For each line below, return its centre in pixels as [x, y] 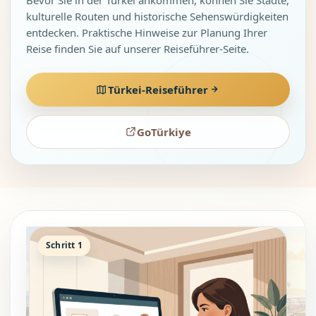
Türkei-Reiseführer [158, 89]
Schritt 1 [65, 245]
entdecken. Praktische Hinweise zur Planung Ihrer [147, 32]
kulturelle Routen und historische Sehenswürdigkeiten [157, 16]
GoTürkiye [164, 132]
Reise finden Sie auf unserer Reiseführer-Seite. [138, 48]
